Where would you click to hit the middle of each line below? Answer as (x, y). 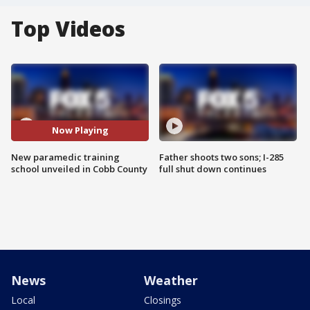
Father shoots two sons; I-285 (221, 157)
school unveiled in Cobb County (79, 168)
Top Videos (68, 29)
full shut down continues (213, 168)
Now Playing (80, 130)
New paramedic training (65, 157)
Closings (163, 300)
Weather (171, 280)
